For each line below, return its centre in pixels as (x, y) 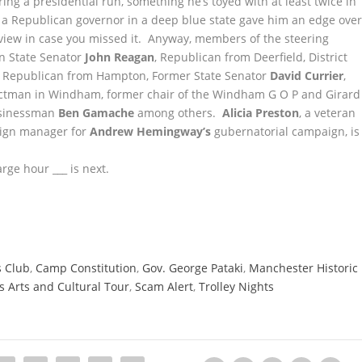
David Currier (307, 75)
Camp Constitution (86, 267)
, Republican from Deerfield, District (251, 57)
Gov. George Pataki (193, 267)
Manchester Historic (304, 267)
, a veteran (328, 112)
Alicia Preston (261, 112)
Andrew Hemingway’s (151, 131)
